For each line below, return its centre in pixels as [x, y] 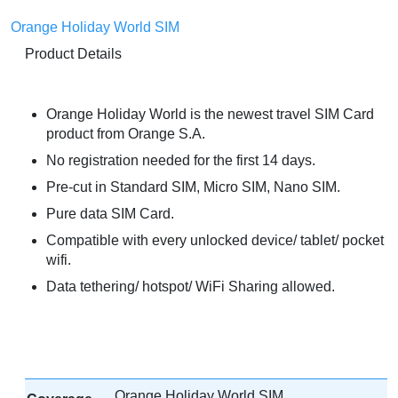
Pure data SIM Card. [110, 214]
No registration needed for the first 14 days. [181, 161]
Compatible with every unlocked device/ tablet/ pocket [215, 241]
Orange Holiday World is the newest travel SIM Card [210, 115]
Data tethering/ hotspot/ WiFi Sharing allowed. [191, 287]
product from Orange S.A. [126, 134]
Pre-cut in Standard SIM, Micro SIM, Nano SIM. [193, 187]
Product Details [73, 54]
